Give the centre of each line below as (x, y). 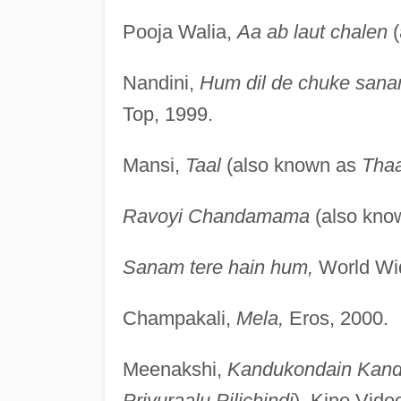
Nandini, (161, 82)
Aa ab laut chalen (312, 31)
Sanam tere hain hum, (218, 267)
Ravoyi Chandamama (216, 216)
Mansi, (154, 165)
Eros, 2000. (336, 318)
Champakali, (179, 318)
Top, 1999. (167, 114)
